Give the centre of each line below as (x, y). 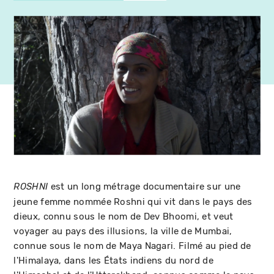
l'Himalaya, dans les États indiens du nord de (113, 260)
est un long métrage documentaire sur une (144, 186)
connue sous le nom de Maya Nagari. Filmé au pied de (132, 246)
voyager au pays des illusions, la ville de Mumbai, (123, 231)
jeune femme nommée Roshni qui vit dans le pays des (133, 202)
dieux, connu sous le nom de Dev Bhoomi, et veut (124, 216)
